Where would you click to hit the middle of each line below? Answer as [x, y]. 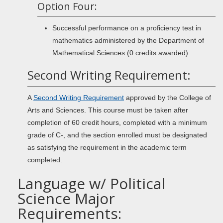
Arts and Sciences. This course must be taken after [108, 110]
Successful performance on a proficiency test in [127, 28]
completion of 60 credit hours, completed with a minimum [117, 122]
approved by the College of [167, 98]
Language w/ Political [91, 183]
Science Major [66, 198]
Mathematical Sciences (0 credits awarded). [121, 53]
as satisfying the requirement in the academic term [107, 147]
